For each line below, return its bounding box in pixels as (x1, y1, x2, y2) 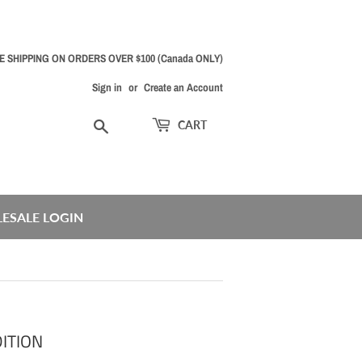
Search (109, 116, 144, 133)
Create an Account (144, 80, 223, 95)
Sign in (92, 80, 122, 95)
